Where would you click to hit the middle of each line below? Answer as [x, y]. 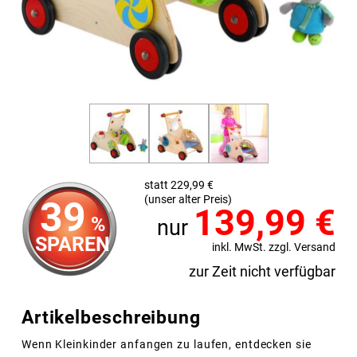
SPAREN [73, 244]
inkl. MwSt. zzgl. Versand [274, 247]
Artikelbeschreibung [111, 317]
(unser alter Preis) [188, 199]
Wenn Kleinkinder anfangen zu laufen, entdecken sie [166, 345]
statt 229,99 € [178, 185]
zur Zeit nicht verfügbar [263, 271]
